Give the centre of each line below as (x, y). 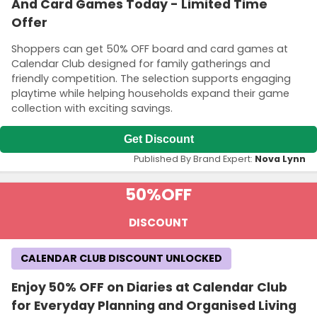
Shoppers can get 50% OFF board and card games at (150, 49)
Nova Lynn (280, 159)
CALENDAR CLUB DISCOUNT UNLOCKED (121, 259)
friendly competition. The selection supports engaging (151, 79)
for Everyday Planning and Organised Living (154, 306)
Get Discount (158, 139)
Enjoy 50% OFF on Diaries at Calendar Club (149, 288)
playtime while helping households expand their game (150, 94)
